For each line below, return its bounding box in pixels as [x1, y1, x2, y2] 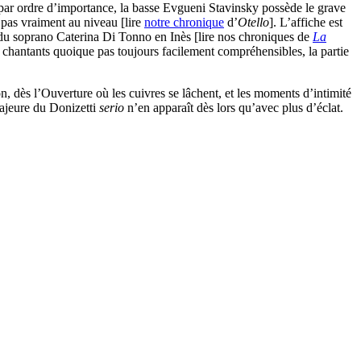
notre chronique [144, 15, 224, 30]
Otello [238, 15, 269, 30]
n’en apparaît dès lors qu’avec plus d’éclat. [124, 101, 343, 115]
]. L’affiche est [269, 15, 342, 30]
